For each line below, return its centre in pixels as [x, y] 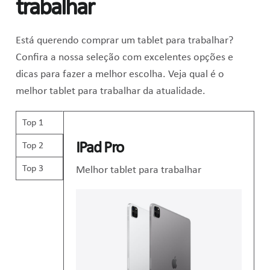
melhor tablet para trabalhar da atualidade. [110, 92]
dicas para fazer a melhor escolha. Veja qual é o [120, 75]
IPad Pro [99, 148]
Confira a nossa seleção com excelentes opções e [124, 58]
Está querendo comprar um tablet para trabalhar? [124, 41]
